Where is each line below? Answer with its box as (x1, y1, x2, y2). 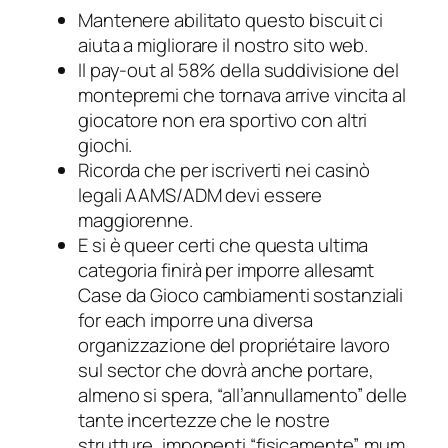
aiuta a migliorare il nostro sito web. (78, 32, 369, 59)
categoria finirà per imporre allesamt (78, 257, 375, 284)
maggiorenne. (78, 207, 193, 234)
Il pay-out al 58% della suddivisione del (78, 57, 399, 84)
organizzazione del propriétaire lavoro (78, 332, 391, 359)
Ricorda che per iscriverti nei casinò (78, 157, 371, 184)
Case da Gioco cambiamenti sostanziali (78, 282, 404, 309)
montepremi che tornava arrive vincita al (78, 82, 406, 109)
